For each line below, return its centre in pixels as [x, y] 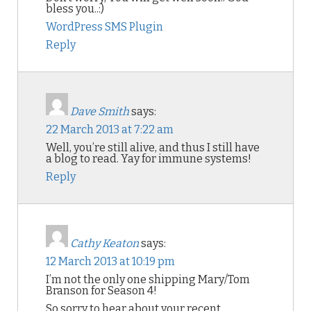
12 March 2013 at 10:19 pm [110, 261]
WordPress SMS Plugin [104, 27]
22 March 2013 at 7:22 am [110, 129]
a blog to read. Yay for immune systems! [149, 159]
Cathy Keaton [104, 243]
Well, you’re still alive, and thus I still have [153, 148]
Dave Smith [100, 111]
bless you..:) [75, 9]
